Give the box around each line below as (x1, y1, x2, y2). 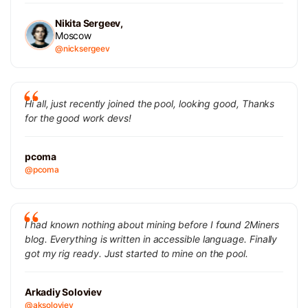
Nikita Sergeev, (55, 16, 123, 29)
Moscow (55, 29, 91, 41)
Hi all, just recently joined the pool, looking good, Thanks (25, 97, 275, 109)
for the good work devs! (25, 111, 132, 124)
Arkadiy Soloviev (25, 285, 102, 298)
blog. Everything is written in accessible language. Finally (25, 232, 278, 245)
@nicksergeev (55, 43, 110, 54)
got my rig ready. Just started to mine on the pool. (25, 247, 248, 259)
